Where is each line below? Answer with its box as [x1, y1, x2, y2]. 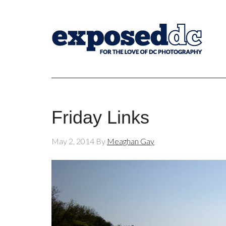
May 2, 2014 [51, 136, 94, 146]
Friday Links [51, 107, 149, 128]
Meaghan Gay [107, 136, 154, 146]
